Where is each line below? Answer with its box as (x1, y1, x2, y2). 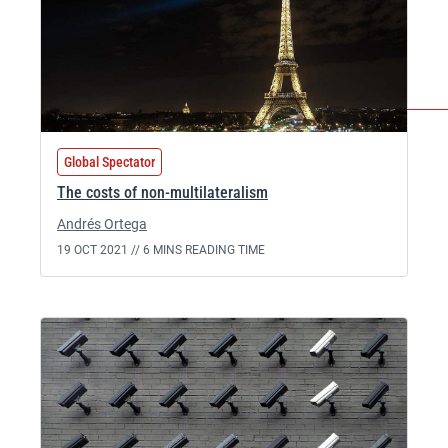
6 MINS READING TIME (143, 243, 265, 257)
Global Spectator (64, 154, 155, 170)
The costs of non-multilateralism (57, 183, 268, 202)
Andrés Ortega (57, 216, 147, 232)
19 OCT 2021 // (57, 243, 143, 257)
